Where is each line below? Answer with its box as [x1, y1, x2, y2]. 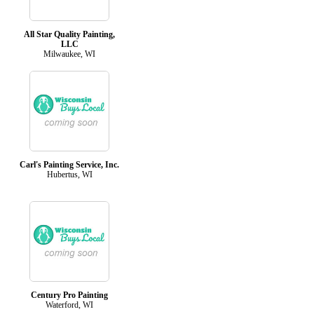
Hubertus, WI [46, 169, 93, 179]
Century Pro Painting [31, 289, 108, 300]
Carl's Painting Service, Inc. [20, 159, 119, 170]
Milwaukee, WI [43, 48, 95, 59]
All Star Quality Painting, [24, 29, 115, 39]
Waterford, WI [46, 299, 93, 310]
